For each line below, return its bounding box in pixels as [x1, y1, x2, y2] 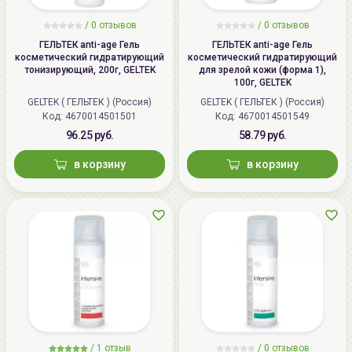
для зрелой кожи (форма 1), [199, 64, 326, 75]
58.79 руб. [238, 129, 287, 141]
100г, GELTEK [233, 77, 291, 88]
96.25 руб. [65, 129, 114, 141]
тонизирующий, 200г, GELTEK [24, 64, 156, 75]
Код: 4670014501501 [65, 111, 137, 122]
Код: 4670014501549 [238, 111, 310, 122]
